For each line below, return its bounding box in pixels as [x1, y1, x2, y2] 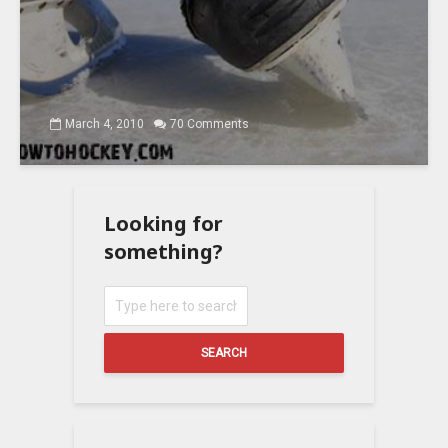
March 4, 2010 [65, 117, 144, 132]
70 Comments [170, 117, 249, 132]
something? [104, 237, 223, 265]
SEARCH [201, 345, 247, 360]
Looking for [104, 209, 223, 237]
